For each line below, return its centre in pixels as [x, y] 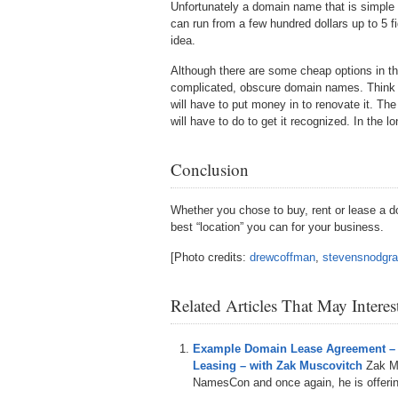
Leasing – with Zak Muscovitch [278, 366]
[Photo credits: [210, 257]
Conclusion [210, 169]
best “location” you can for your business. [277, 227]
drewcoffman [283, 257]
